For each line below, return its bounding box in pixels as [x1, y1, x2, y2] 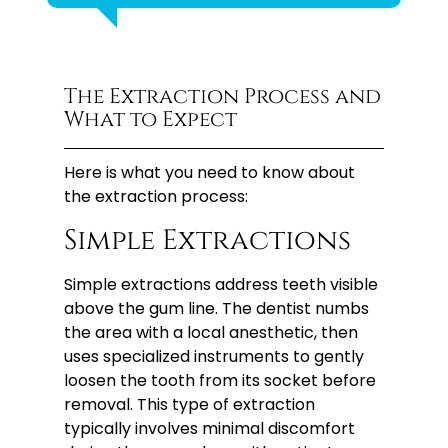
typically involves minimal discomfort [64, 416, 356, 440]
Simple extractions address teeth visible [64, 272, 379, 296]
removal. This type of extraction [64, 392, 316, 416]
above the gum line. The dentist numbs [64, 296, 370, 320]
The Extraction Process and [64, 83, 382, 112]
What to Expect [64, 106, 238, 135]
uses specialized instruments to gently [64, 344, 365, 368]
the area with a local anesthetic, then [64, 320, 359, 344]
